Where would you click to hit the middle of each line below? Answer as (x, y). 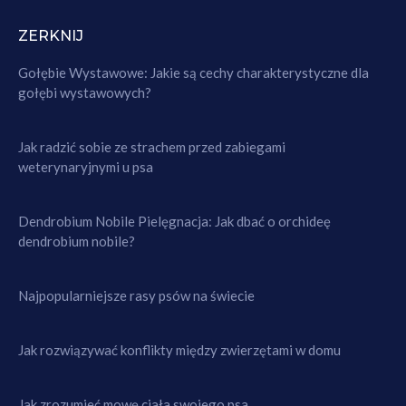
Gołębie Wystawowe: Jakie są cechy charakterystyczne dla (193, 73)
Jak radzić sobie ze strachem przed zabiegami (152, 147)
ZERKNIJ (51, 36)
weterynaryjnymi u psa (86, 167)
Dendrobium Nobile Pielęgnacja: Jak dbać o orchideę (174, 222)
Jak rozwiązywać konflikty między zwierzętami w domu (179, 350)
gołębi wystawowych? (85, 93)
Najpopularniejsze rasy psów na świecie (136, 296)
